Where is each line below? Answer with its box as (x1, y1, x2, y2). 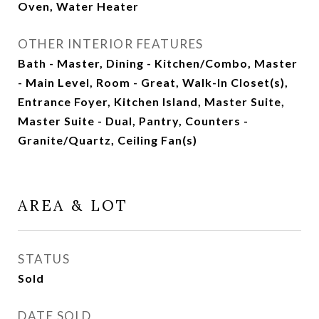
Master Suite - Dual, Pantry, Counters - (18, 114, 249, 127)
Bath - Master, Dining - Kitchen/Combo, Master (18, 56, 298, 70)
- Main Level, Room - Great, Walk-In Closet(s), (18, 75, 288, 89)
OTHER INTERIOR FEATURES (18, 36, 204, 51)
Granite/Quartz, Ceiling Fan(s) (18, 133, 197, 147)
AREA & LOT (18, 196, 128, 215)
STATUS (18, 251, 70, 266)
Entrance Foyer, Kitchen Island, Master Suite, (18, 95, 285, 108)
